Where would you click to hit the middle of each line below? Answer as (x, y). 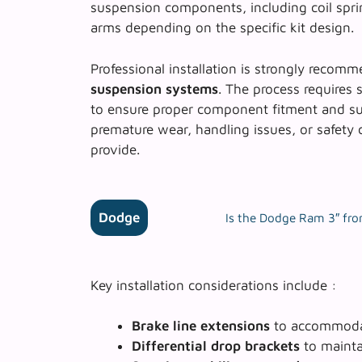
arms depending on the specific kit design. (222, 28)
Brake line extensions (201, 326)
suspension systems (154, 88)
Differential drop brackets (216, 346)
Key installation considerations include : (214, 285)
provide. (115, 149)
